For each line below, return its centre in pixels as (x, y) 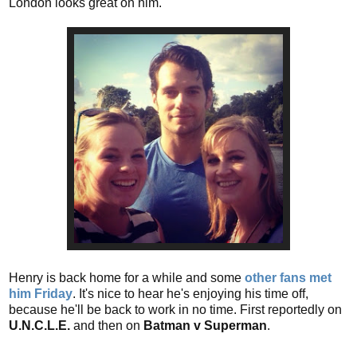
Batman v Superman (205, 325)
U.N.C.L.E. (39, 325)
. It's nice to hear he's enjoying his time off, (190, 293)
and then (96, 325)
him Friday (41, 293)
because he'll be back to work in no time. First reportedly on (175, 309)
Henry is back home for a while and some (127, 277)
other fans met (288, 277)
